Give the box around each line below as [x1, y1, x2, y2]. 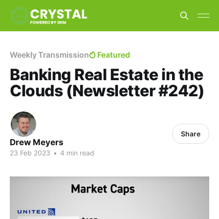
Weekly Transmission [10, 50, 89, 60]
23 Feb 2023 [10, 149, 50, 157]
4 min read [58, 149, 94, 157]
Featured [97, 50, 130, 60]
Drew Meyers [10, 137, 64, 147]
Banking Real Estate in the [10, 65, 203, 84]
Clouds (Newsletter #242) [10, 81, 205, 100]
